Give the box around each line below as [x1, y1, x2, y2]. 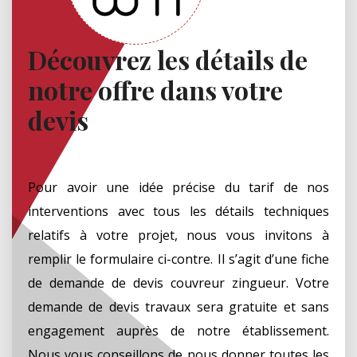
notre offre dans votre [28, 72, 283, 107]
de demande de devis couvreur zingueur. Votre [28, 273, 329, 292]
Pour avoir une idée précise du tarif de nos [28, 178, 329, 196]
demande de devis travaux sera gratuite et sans [28, 297, 329, 316]
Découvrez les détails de [28, 41, 308, 76]
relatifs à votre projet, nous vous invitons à [28, 226, 329, 244]
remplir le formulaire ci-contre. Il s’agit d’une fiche [28, 249, 329, 268]
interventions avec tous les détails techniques [28, 202, 329, 220]
